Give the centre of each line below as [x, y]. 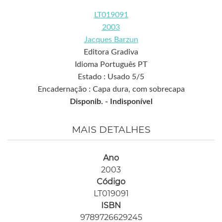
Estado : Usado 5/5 [111, 77]
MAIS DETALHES [111, 130]
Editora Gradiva [111, 52]
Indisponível [131, 102]
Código [111, 182]
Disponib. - [90, 102]
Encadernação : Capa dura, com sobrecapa [111, 89]
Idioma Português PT [111, 65]
